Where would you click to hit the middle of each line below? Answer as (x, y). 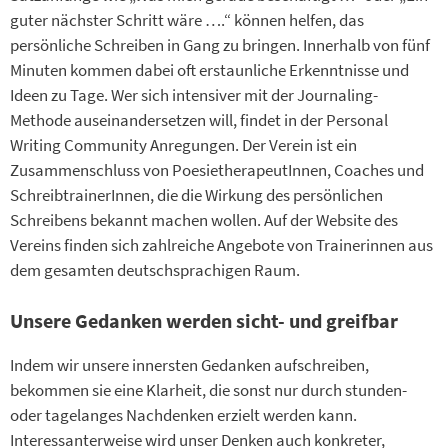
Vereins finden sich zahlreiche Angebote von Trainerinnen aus (221, 245)
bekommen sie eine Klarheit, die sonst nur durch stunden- (208, 389)
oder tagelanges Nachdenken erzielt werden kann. (183, 414)
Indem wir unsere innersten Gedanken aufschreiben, (189, 364)
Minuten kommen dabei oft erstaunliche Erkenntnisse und (209, 70)
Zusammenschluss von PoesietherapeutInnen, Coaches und (217, 170)
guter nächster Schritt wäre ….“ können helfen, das (187, 20)
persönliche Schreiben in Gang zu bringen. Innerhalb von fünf (220, 45)
